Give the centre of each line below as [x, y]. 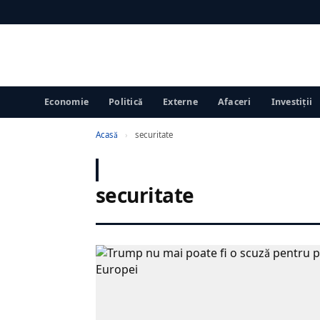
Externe [180, 102]
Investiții [291, 102]
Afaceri [234, 102]
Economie [66, 102]
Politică [126, 102]
